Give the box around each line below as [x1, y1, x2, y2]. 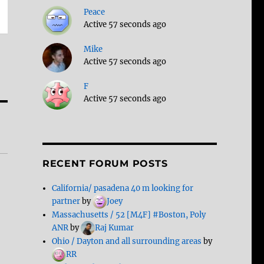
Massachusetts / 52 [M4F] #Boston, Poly [52, 210, 206, 220]
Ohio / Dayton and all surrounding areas [52, 236, 202, 247]
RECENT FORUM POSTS [42, 158, 168, 170]
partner [52, 196, 81, 207]
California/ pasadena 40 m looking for [52, 183, 194, 194]
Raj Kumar [95, 223, 134, 233]
